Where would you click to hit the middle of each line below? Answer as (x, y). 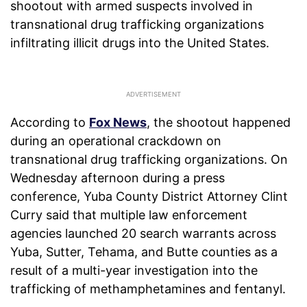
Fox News (118, 123)
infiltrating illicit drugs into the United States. (140, 43)
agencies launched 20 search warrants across (143, 234)
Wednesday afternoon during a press (118, 178)
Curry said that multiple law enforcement (129, 215)
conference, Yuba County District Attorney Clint (149, 197)
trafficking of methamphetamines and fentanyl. (148, 289)
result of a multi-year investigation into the (134, 271)
